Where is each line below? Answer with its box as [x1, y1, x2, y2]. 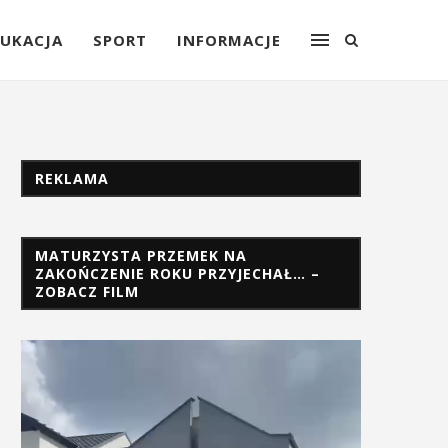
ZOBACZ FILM [35, 282, 139, 301]
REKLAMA [35, 169, 109, 188]
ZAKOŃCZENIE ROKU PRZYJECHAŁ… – [35, 264, 320, 283]
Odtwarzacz [20, 339, 97, 358]
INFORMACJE [177, 30, 281, 50]
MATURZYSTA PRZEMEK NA [35, 246, 247, 265]
